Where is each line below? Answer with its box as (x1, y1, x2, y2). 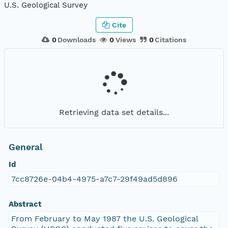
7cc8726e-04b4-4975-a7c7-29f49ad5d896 (11, 174, 178, 184)
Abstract (8, 199, 42, 209)
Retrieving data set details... (59, 107, 169, 117)
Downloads (58, 35, 96, 44)
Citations (155, 35, 187, 44)
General (8, 142, 43, 153)
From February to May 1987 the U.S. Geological (11, 214, 198, 224)
